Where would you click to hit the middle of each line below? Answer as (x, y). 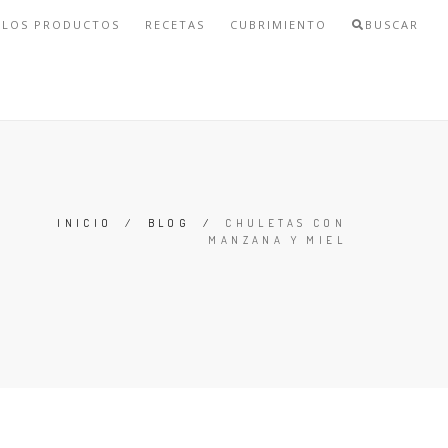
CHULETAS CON (285, 223)
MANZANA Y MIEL (277, 240)
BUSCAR (391, 24)
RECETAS (174, 24)
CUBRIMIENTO (278, 24)
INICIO (85, 223)
